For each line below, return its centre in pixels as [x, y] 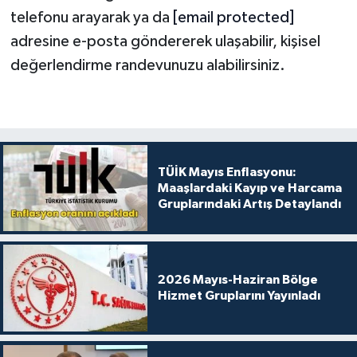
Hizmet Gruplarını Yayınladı [239, 296]
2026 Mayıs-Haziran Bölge [237, 280]
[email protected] [233, 17]
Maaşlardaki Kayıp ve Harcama [249, 188]
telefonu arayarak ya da [91, 17]
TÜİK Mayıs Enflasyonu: [227, 172]
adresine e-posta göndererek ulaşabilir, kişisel [165, 41]
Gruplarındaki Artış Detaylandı [249, 204]
